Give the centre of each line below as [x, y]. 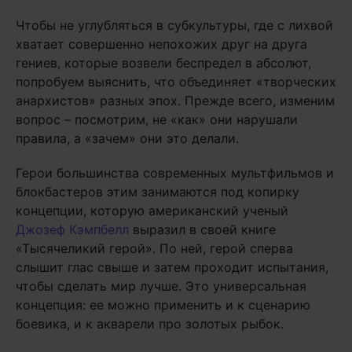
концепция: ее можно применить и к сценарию [163, 305]
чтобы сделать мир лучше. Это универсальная [161, 286]
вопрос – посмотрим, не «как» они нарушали [157, 119]
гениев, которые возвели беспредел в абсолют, [163, 63]
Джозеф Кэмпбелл [72, 229]
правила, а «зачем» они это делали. [127, 138]
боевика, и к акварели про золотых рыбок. [150, 324]
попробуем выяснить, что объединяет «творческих [176, 82]
